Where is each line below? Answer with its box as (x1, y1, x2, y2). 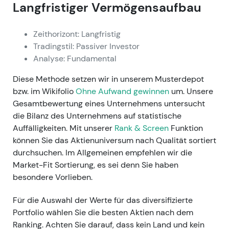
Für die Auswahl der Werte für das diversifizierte (13, 194, 193, 205)
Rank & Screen (114, 122, 169, 133)
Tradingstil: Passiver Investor (33, 40, 140, 52)
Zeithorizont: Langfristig (33, 28, 121, 39)
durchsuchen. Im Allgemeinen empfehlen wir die (13, 147, 192, 158)
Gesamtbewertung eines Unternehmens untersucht (13, 98, 205, 109)
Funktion (169, 122, 203, 133)
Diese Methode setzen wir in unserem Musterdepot (13, 73, 204, 84)
